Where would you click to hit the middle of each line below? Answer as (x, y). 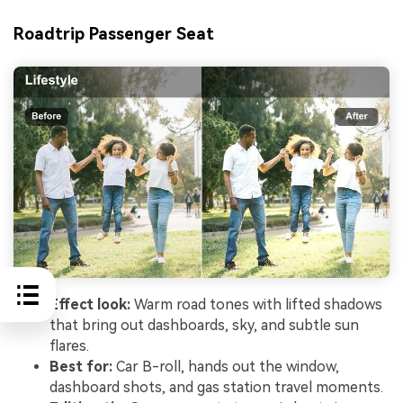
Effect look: (90, 305)
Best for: (81, 367)
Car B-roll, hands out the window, (226, 367)
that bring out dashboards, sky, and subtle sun (204, 326)
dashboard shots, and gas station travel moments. (216, 388)
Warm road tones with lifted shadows (256, 305)
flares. (69, 346)
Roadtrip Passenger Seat (114, 34)
